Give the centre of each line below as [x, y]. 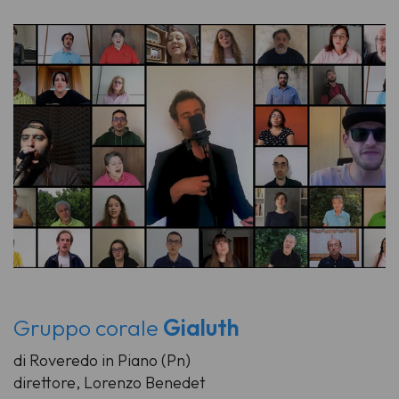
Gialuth [201, 327]
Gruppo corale [88, 327]
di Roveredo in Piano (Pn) [102, 360]
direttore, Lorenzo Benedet [110, 382]
